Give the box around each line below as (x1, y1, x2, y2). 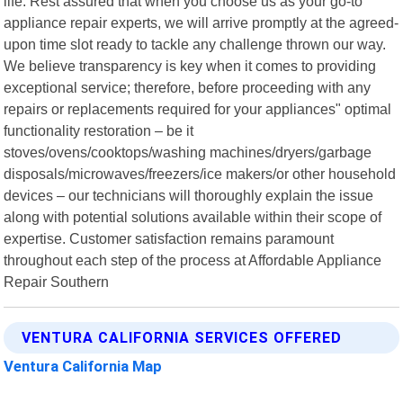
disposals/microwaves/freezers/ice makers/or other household (4, 165, 397, 182)
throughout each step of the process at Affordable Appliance (4, 251, 382, 268)
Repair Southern (4, 273, 110, 290)
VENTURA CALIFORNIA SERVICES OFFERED (22, 328, 343, 346)
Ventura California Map (4, 356, 163, 375)
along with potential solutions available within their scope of (4, 208, 382, 225)
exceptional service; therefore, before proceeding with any (4, 78, 372, 95)
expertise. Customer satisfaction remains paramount (4, 229, 335, 246)
